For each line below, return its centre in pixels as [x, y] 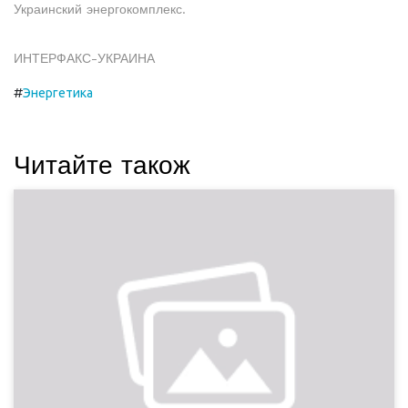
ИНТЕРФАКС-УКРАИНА [84, 58]
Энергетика [58, 93]
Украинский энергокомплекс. [100, 9]
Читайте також [102, 165]
